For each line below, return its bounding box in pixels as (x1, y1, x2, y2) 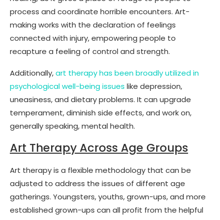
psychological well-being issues (10, 81, 125, 91)
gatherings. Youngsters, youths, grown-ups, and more (10, 191, 206, 202)
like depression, (125, 81, 182, 91)
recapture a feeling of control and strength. (10, 46, 170, 56)
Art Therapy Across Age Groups (10, 139, 188, 156)
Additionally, (10, 67, 55, 78)
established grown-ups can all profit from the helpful (10, 204, 203, 215)
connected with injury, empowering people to (10, 32, 176, 43)
